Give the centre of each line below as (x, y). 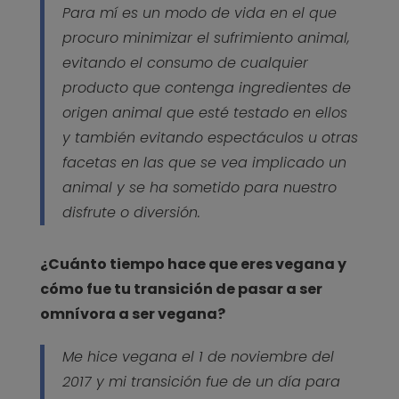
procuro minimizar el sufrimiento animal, (206, 37)
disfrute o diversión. (131, 212)
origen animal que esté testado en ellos (204, 112)
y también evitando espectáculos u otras (210, 137)
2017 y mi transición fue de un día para (201, 381)
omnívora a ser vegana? (132, 313)
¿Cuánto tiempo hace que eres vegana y (193, 264)
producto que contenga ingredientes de (206, 87)
